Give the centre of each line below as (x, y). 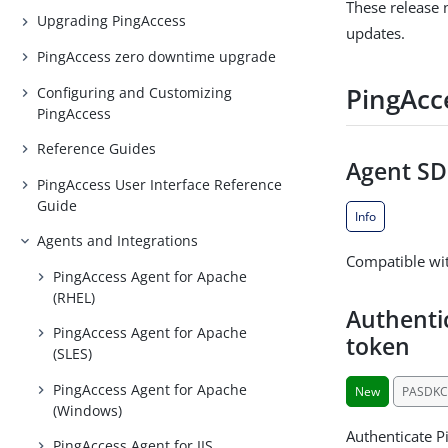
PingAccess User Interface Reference (160, 184)
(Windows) (88, 410)
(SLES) (73, 354)
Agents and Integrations (118, 241)
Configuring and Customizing (135, 92)
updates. (376, 33)
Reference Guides (97, 149)
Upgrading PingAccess (112, 21)
